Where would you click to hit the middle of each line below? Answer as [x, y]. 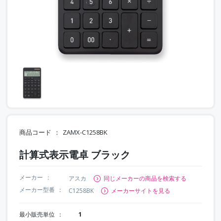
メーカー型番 [37, 189]
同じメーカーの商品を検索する [145, 178]
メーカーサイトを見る [141, 190]
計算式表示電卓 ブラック [75, 154]
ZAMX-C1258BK [85, 132]
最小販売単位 [37, 214]
